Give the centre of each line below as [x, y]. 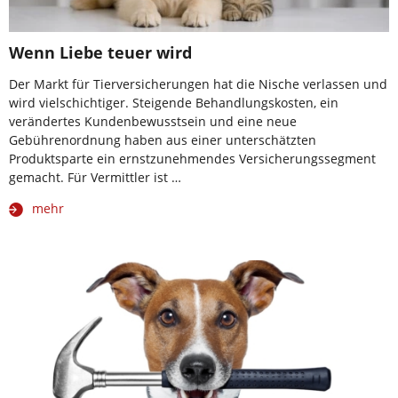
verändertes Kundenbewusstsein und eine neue [153, 122]
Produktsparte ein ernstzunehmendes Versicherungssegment [192, 159]
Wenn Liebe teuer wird [100, 53]
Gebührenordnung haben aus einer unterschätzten [163, 140]
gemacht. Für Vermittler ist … [95, 178]
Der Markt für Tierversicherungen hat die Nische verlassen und [198, 84]
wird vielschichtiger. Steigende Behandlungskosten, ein [174, 103]
